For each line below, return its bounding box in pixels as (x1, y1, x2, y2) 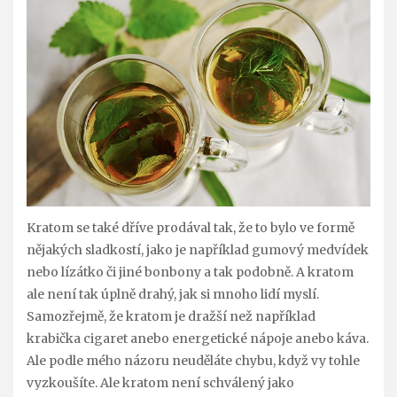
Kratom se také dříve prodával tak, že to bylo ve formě (27, 219, 354, 236)
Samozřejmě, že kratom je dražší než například (27, 307, 315, 324)
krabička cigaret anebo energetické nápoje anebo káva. (27, 330, 369, 346)
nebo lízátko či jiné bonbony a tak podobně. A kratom (27, 263, 354, 280)
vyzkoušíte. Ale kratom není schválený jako (27, 374, 294, 391)
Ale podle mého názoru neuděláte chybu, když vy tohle (27, 352, 360, 369)
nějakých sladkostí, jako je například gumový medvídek (27, 241, 369, 258)
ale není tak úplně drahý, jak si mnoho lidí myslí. (27, 285, 319, 302)
